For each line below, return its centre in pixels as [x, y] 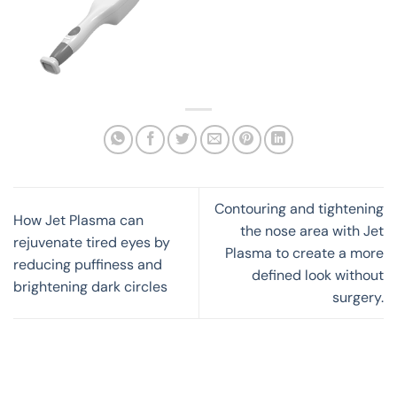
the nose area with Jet [312, 231]
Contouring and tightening [299, 209]
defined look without [318, 276]
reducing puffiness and [88, 264]
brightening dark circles [90, 286]
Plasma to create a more [304, 253]
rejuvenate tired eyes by [92, 242]
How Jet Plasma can [78, 220]
